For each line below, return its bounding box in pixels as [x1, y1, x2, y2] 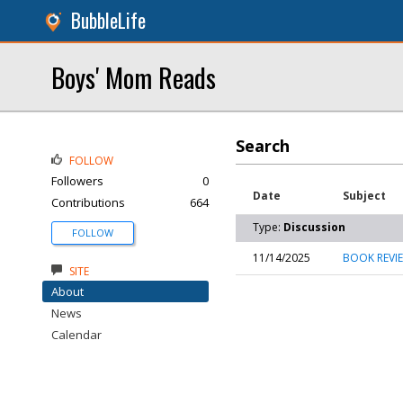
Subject [343, 188, 386, 203]
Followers [51, 173, 103, 189]
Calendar [51, 327, 102, 343]
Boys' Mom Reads [51, 58, 216, 96]
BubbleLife [71, 6, 146, 34]
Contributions [51, 194, 125, 210]
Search [236, 135, 290, 157]
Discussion [283, 219, 345, 235]
